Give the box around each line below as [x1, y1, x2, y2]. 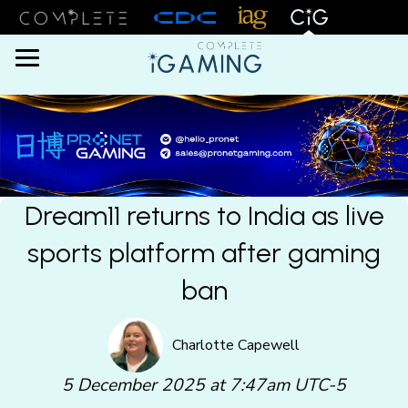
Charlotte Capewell [171, 334, 300, 355]
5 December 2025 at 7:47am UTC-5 [62, 373, 346, 397]
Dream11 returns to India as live [24, 199, 384, 231]
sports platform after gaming [27, 237, 381, 269]
